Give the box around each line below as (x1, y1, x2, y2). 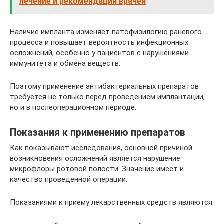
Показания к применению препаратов (10, 127, 185, 139)
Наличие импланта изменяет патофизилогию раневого (10, 27, 202, 36)
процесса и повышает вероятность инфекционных (10, 38, 188, 47)
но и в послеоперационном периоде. (10, 103, 136, 112)
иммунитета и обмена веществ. (10, 59, 120, 68)
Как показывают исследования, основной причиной (10, 143, 192, 152)
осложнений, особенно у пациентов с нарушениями (10, 48, 189, 57)
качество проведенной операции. (10, 175, 127, 184)
